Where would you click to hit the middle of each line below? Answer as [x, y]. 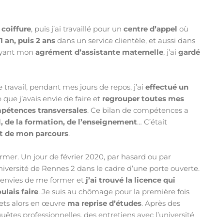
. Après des [161, 203]
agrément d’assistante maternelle [100, 52]
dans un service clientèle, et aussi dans [125, 41]
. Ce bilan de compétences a [138, 110]
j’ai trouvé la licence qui [131, 180]
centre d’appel [151, 29]
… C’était [152, 122]
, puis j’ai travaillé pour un [77, 29]
